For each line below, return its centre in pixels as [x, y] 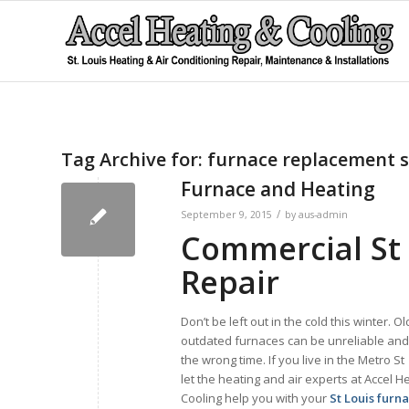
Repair [230, 282]
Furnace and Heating [278, 189]
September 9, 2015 [226, 215]
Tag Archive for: [134, 159]
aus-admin [323, 215]
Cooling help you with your [255, 398]
